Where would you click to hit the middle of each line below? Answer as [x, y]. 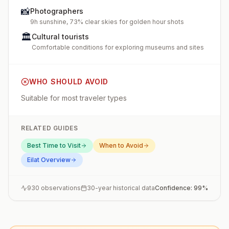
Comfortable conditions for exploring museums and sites [118, 47]
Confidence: [174, 188]
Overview [55, 160]
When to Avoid [121, 145]
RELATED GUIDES [50, 128]
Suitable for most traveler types [74, 98]
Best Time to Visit [54, 145]
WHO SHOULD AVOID [69, 82]
